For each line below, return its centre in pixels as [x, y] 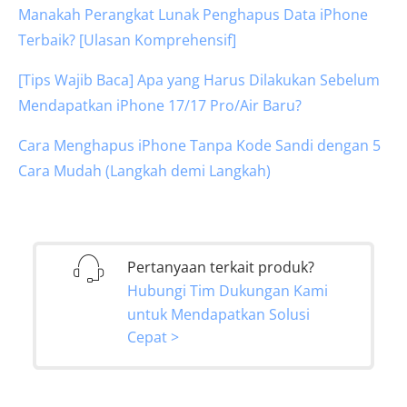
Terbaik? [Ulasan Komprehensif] [127, 40]
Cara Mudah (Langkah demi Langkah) [144, 171]
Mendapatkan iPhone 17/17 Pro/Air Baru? [160, 106]
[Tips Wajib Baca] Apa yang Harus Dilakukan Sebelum [199, 80]
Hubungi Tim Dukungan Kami [228, 290]
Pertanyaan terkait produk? [221, 268]
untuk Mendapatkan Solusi [218, 314]
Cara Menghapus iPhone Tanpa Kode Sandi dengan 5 [199, 146]
